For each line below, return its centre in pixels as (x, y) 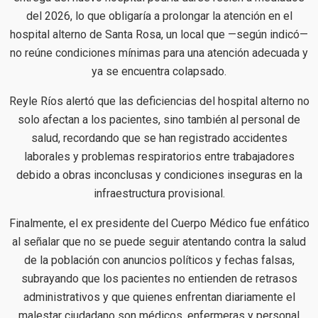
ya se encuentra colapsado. (159, 71)
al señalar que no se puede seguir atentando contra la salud (159, 241)
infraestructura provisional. (159, 193)
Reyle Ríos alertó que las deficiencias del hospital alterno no (159, 101)
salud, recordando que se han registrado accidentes (159, 138)
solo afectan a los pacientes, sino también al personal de (159, 119)
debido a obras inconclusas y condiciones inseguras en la (159, 175)
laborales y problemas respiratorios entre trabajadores (159, 156)
